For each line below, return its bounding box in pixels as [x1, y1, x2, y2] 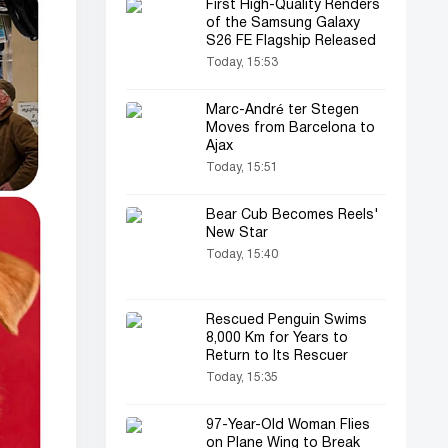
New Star [206, 227, 268, 240]
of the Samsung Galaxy [206, 17, 360, 30]
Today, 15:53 [206, 57, 278, 68]
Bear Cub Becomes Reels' [206, 209, 379, 222]
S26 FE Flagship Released [206, 35, 376, 48]
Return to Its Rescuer [206, 350, 348, 363]
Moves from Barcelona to [206, 122, 375, 135]
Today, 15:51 [206, 162, 278, 173]
